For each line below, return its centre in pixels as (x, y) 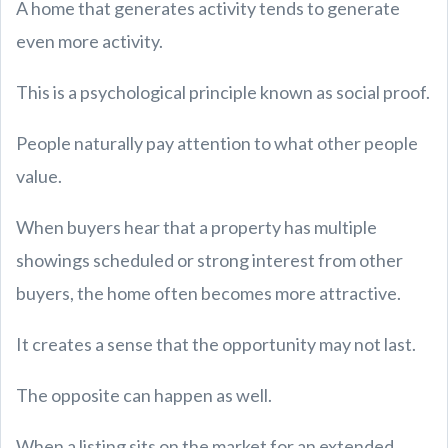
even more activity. (89, 41)
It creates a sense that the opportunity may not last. (216, 344)
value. (39, 176)
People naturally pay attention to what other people (217, 143)
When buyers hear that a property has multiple (196, 227)
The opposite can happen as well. (144, 395)
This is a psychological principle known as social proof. (223, 92)
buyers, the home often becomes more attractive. (208, 293)
